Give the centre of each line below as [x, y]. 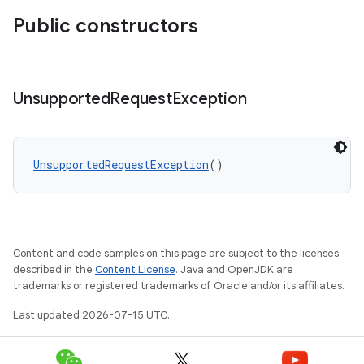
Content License [135, 269]
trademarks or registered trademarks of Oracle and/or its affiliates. [179, 286]
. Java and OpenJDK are [234, 269]
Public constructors [106, 26]
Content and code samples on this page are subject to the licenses [176, 253]
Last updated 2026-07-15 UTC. [91, 315]
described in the [54, 269]
